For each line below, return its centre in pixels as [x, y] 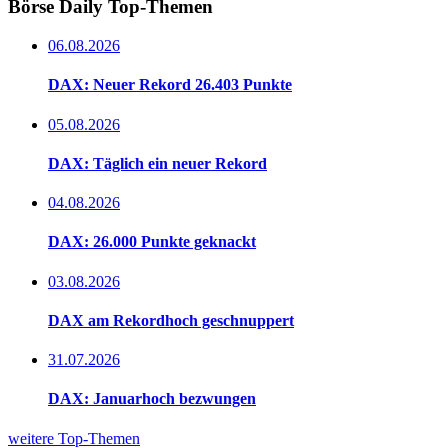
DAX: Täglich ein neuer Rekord [157, 163]
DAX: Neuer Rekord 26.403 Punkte [170, 85]
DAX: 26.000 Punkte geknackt [152, 242]
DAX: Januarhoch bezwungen [152, 399]
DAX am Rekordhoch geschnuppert [171, 320]
